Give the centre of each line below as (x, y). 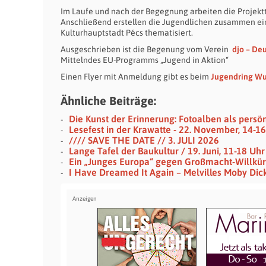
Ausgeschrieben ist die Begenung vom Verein (146, 49)
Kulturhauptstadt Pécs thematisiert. (127, 33)
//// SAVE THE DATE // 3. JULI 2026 (144, 140)
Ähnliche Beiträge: (108, 101)
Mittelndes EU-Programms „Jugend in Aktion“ (145, 60)
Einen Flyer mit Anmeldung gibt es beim (136, 77)
